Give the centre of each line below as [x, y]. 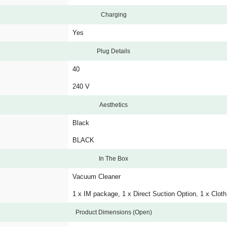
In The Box [113, 159]
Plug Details [113, 51]
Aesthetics [113, 105]
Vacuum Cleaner [97, 177]
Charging [113, 15]
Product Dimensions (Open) [113, 212]
